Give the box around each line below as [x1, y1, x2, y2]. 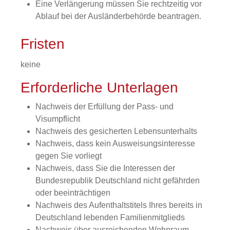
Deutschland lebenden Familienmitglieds [35, 213, 185, 222]
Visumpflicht [35, 114, 80, 123]
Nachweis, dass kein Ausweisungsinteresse [35, 139, 195, 148]
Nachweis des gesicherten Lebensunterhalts [35, 127, 197, 136]
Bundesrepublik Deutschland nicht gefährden [35, 176, 200, 185]
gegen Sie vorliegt [35, 151, 102, 160]
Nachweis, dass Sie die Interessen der [35, 164, 175, 172]
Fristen [21, 36, 65, 52]
